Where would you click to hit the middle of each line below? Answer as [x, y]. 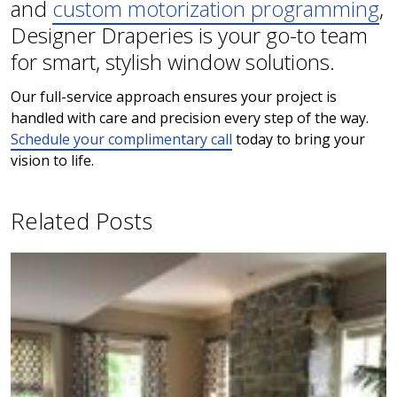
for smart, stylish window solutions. [173, 61]
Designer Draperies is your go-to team [189, 35]
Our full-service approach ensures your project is [174, 96]
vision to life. [52, 160]
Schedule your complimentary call [121, 139]
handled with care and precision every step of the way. [190, 117]
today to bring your [299, 139]
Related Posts [82, 220]
